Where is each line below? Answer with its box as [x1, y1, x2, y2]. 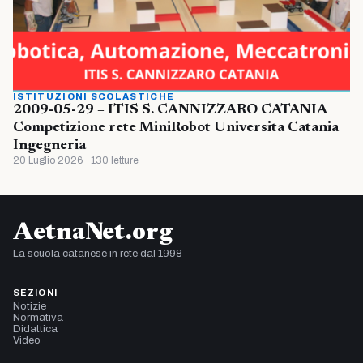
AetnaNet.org [13, 220, 173, 246]
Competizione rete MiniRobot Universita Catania [13, 120, 339, 135]
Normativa [13, 311, 63, 323]
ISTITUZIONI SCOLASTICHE [13, 91, 175, 101]
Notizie [13, 300, 46, 312]
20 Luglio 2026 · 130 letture [13, 154, 139, 166]
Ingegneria [13, 138, 86, 153]
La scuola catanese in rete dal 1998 [13, 247, 182, 259]
